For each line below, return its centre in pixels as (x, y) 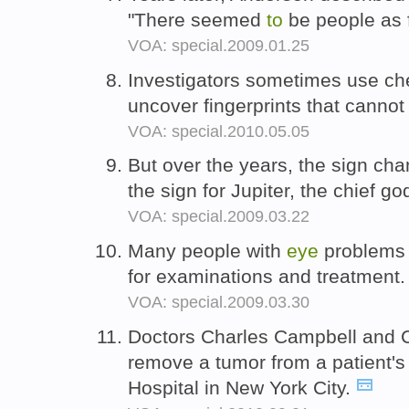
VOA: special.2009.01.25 (219, 45)
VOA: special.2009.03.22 (219, 217)
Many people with (207, 251)
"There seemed (197, 19)
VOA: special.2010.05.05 (219, 131)
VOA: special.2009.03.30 (219, 303)
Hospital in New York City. (242, 387)
